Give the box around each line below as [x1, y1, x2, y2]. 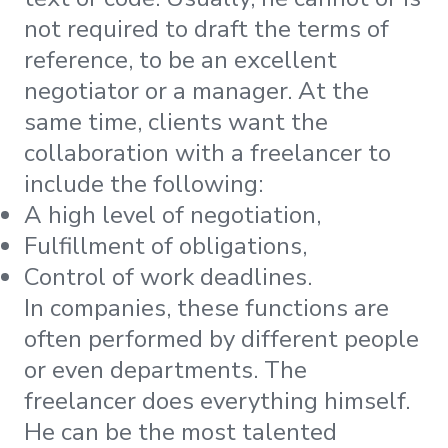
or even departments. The [24, 353, 307, 386]
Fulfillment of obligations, [24, 229, 307, 262]
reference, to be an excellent [24, 43, 337, 76]
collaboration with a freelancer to [24, 136, 391, 169]
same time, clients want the [24, 105, 328, 138]
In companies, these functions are [24, 291, 389, 324]
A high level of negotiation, [24, 198, 321, 231]
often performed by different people [24, 322, 419, 355]
